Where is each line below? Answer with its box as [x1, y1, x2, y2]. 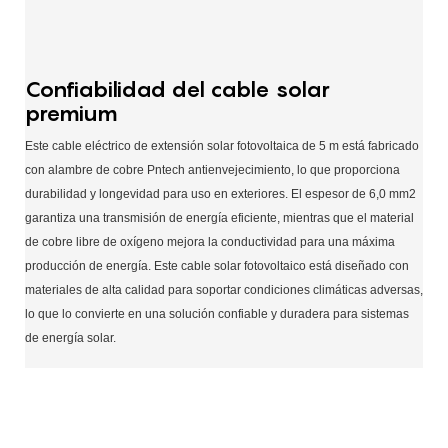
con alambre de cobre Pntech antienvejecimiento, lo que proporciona [25, 162, 400, 177]
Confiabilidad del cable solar [25, 75, 330, 102]
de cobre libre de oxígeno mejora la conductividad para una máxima [25, 234, 395, 249]
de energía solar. [25, 330, 116, 345]
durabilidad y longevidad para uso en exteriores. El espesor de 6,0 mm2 [25, 186, 416, 201]
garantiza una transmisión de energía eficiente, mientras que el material [25, 210, 414, 225]
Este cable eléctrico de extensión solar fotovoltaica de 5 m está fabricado [25, 138, 419, 153]
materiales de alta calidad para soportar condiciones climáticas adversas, [25, 282, 423, 297]
